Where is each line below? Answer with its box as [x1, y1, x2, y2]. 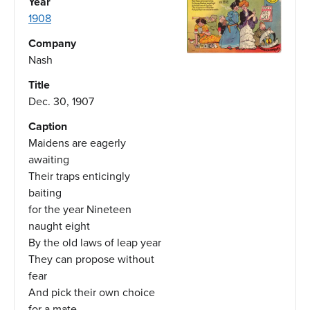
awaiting [28, 151, 69, 167]
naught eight [28, 217, 90, 234]
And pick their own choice [28, 284, 155, 300]
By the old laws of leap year [28, 234, 161, 250]
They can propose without [28, 250, 154, 267]
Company [28, 35, 76, 51]
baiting [28, 184, 62, 201]
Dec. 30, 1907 [28, 93, 94, 109]
